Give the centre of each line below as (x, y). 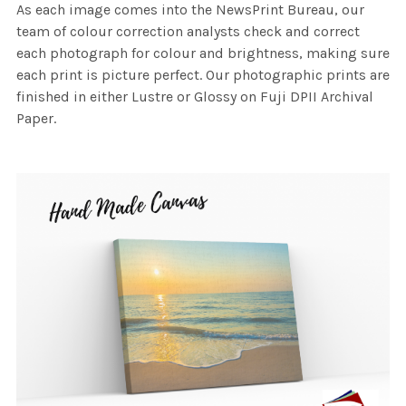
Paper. (36, 119)
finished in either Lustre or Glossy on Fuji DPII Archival (195, 97)
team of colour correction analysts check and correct (188, 32)
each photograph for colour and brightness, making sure (203, 53)
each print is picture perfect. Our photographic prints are (203, 75)
